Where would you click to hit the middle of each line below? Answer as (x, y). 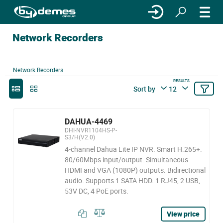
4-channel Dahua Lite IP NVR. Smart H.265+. (133, 149)
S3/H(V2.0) (80, 137)
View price (183, 214)
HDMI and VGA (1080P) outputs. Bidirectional (135, 170)
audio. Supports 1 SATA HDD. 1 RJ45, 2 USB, (132, 180)
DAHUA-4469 (88, 121)
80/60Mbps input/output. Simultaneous (126, 160)
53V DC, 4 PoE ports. (96, 191)
